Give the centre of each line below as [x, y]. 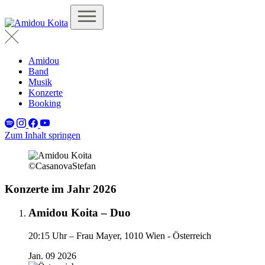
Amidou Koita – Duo [80, 213]
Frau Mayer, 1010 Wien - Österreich [144, 236]
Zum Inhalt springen [43, 135]
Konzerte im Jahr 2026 [61, 189]
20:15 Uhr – [51, 236]
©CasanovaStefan [62, 166]
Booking [45, 103]
